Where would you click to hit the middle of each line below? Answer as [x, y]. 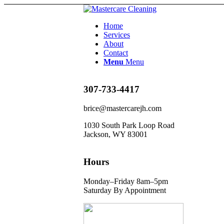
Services [117, 35]
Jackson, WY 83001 [115, 134]
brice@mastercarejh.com [122, 108]
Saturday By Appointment [125, 190]
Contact [116, 53]
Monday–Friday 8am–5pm [126, 181]
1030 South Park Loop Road [129, 125]
